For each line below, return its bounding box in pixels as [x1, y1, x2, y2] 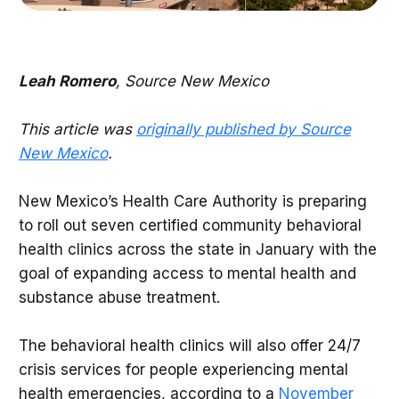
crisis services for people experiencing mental [18, 361, 348, 379]
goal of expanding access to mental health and [18, 265, 356, 283]
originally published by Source [135, 119, 351, 138]
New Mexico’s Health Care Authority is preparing [18, 192, 367, 211]
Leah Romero [18, 71, 116, 90]
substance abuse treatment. [18, 289, 220, 307]
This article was [18, 119, 136, 138]
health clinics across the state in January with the [18, 240, 377, 259]
